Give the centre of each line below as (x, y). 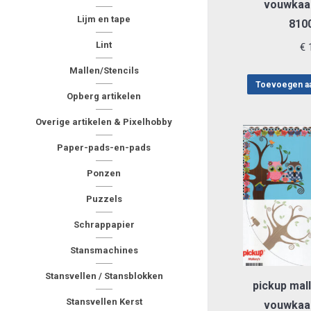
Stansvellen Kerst (104, 302)
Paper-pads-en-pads (104, 148)
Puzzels (104, 199)
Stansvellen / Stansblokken (104, 276)
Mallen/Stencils (104, 70)
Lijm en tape (104, 19)
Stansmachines (104, 250)
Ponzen (104, 173)
